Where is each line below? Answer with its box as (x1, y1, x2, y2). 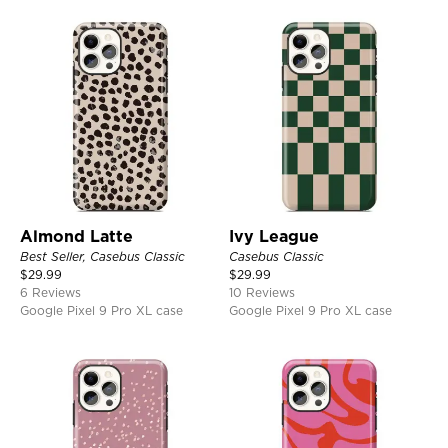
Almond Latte (20, 226, 133, 246)
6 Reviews (20, 284, 81, 300)
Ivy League (229, 226, 319, 246)
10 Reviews (229, 284, 295, 300)
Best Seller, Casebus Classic (20, 248, 185, 264)
